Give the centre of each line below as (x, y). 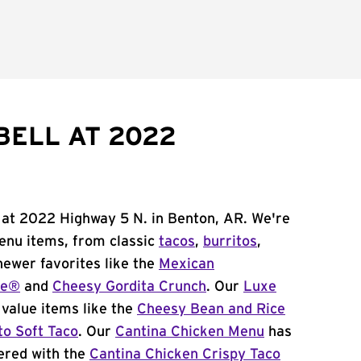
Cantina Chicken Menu (190, 332)
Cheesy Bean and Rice (211, 309)
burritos (230, 242)
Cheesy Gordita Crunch (129, 287)
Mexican (187, 264)
